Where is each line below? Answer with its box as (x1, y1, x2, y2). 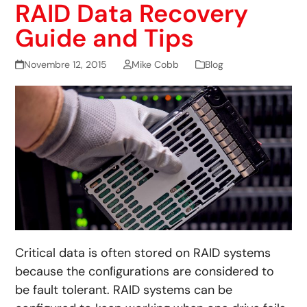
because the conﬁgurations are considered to (15, 263, 275, 280)
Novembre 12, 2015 (23, 58, 107, 71)
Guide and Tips (15, 22, 195, 55)
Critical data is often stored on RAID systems (15, 245, 271, 262)
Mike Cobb (131, 58, 179, 71)
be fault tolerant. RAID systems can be (15, 282, 233, 299)
